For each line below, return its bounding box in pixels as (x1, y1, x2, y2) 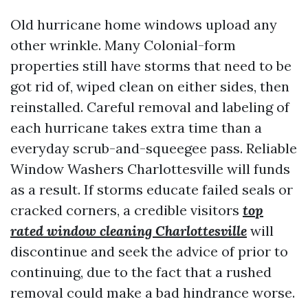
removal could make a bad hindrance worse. (10, 284, 295, 301)
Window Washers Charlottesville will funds (10, 160, 290, 177)
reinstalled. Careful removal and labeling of (10, 98, 289, 115)
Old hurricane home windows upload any (10, 16, 277, 33)
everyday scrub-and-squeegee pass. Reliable (10, 140, 297, 157)
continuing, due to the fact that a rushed (10, 263, 272, 280)
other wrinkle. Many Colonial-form (10, 36, 236, 54)
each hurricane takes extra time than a (10, 119, 262, 136)
